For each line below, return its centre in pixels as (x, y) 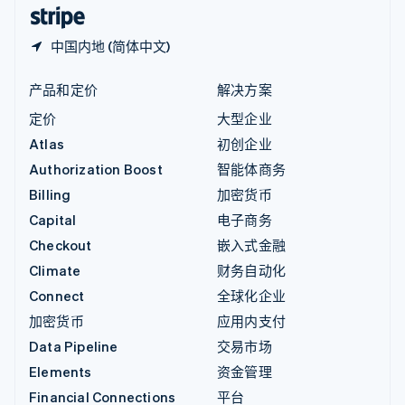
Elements (61, 371)
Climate (55, 270)
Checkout (61, 245)
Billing (50, 194)
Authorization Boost (96, 169)
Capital (53, 219)
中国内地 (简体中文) (110, 46)
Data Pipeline (74, 346)
